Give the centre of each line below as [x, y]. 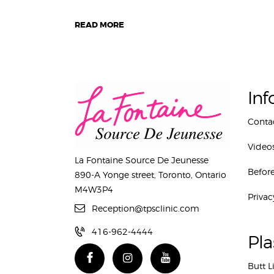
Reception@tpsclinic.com [146, 209]
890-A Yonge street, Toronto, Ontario [150, 175]
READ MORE [99, 24]
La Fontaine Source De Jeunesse [142, 160]
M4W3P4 [94, 190]
